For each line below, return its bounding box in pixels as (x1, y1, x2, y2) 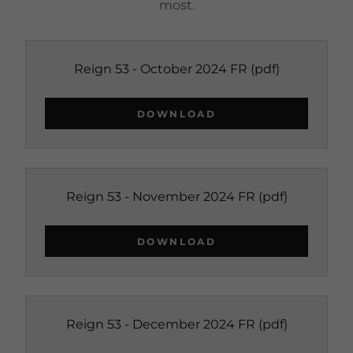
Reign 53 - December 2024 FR (65, 317, 255, 332)
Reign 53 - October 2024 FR (73, 61, 247, 76)
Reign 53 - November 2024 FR (65, 189, 255, 204)
